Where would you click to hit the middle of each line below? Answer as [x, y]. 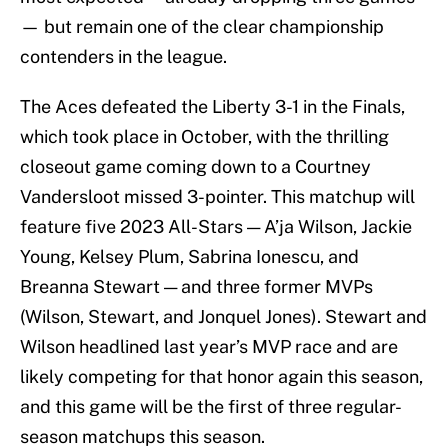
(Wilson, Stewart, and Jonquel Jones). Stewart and [223, 317]
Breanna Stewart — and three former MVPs [196, 287]
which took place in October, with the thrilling [204, 137]
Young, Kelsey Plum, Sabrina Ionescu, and [189, 257]
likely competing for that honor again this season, [221, 377]
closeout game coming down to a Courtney [195, 167]
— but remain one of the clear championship [202, 27]
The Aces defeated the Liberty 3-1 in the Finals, [212, 107]
